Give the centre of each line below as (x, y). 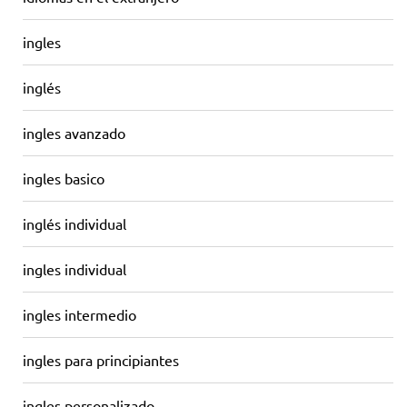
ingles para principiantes (101, 359)
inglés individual (74, 223)
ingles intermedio (79, 314)
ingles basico (64, 178)
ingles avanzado (74, 132)
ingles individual (74, 268)
